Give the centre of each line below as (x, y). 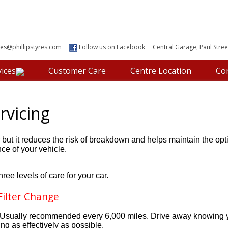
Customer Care (77, 71)
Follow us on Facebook (111, 47)
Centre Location (161, 71)
